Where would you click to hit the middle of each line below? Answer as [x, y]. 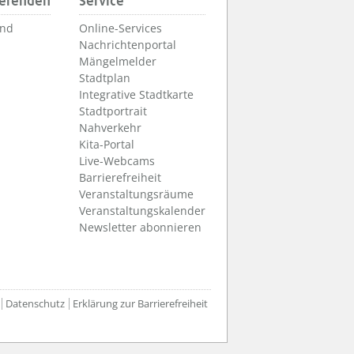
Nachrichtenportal [128, 45]
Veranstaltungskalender [142, 211]
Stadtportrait [113, 111]
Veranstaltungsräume [136, 194]
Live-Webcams [117, 161]
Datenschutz [36, 304]
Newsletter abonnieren [140, 228]
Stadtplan [105, 78]
